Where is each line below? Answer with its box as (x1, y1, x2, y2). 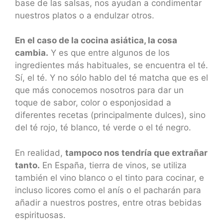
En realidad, (15, 147, 65, 158)
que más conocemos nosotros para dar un (15, 85, 184, 96)
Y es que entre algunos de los (48, 48, 170, 58)
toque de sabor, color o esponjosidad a (15, 98, 171, 108)
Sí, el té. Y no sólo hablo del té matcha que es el (15, 73, 208, 83)
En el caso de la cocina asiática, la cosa (15, 35, 177, 46)
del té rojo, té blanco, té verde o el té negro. (15, 122, 191, 133)
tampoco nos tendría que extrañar (65, 147, 208, 158)
